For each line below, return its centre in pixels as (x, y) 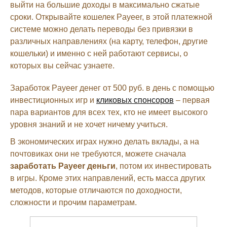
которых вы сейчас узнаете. (62, 66)
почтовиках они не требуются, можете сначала (98, 154)
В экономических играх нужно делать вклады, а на (105, 142)
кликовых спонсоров (135, 100)
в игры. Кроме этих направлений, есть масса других (108, 178)
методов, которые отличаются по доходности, (96, 191)
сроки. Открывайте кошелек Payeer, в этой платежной (111, 17)
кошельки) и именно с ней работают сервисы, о (99, 54)
